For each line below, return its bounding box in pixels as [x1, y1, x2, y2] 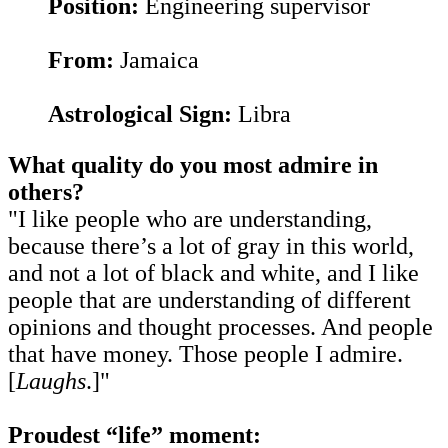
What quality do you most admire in [8, 151, 378, 178]
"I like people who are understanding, [8, 205, 372, 232]
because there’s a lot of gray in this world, [8, 232, 414, 259]
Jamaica [114, 46, 199, 73]
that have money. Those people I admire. [8, 340, 403, 367]
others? [8, 178, 90, 205]
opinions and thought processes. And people [8, 313, 433, 340]
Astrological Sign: [48, 100, 238, 127]
